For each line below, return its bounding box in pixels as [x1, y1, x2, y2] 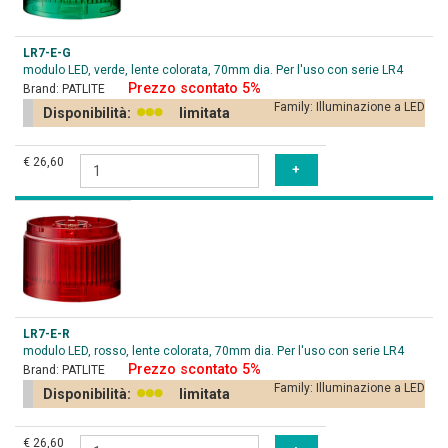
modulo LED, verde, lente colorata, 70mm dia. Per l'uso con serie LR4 [23, 63, 403, 77]
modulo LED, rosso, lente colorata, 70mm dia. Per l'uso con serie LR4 [23, 344, 404, 358]
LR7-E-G [23, 46, 71, 60]
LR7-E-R [23, 327, 70, 341]
